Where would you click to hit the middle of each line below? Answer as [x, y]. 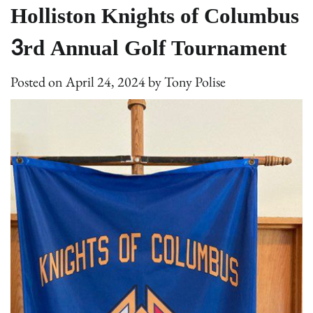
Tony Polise [195, 82]
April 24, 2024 [105, 82]
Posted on [38, 82]
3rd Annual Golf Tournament [151, 48]
